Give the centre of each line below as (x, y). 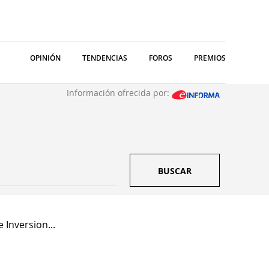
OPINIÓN (45, 58)
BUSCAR (175, 171)
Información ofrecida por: (119, 93)
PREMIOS (210, 58)
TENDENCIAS (105, 58)
